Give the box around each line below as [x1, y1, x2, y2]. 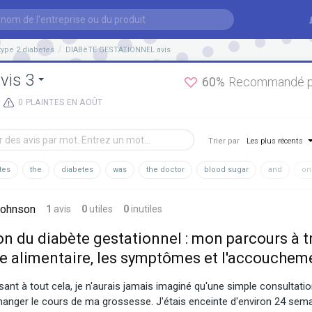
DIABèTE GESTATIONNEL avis [65, 45, 171, 54]
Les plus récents [247, 136, 303, 146]
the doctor [146, 165, 185, 174]
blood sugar [204, 165, 249, 174]
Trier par [208, 136, 240, 146]
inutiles [131, 203, 162, 214]
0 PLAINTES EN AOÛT [18, 97, 103, 107]
